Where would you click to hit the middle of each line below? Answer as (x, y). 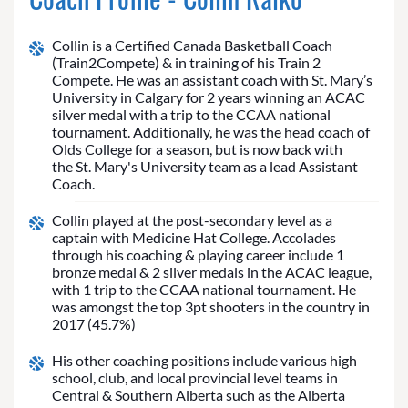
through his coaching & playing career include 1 (198, 255)
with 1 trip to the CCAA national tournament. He (204, 290)
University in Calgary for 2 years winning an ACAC (209, 97)
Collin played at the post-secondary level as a (192, 220)
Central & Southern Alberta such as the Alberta (199, 395)
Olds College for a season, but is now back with (197, 149)
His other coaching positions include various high (204, 361)
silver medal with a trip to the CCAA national (191, 115)
